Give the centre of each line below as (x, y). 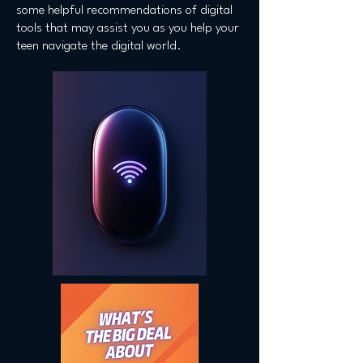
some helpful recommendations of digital (124, 11)
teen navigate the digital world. (102, 46)
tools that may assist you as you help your (128, 28)
